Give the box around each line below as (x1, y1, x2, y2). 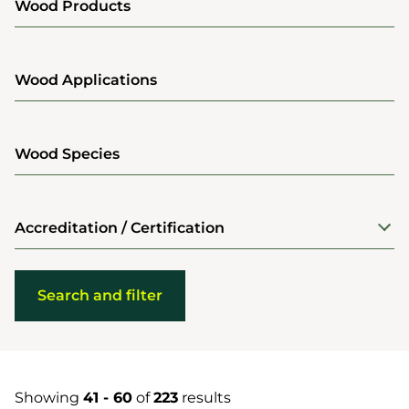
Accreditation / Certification (15, 219, 225, 236)
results (178, 389, 231, 406)
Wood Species (15, 145, 120, 163)
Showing (15, 389, 83, 406)
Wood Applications (15, 71, 157, 89)
